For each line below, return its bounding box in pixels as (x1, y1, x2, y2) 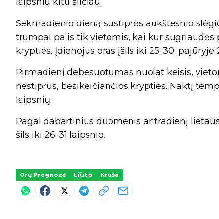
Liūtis (74, 171, 92, 179)
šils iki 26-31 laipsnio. (16, 130, 105, 141)
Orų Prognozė (20, 171, 66, 179)
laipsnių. (16, 94, 52, 106)
